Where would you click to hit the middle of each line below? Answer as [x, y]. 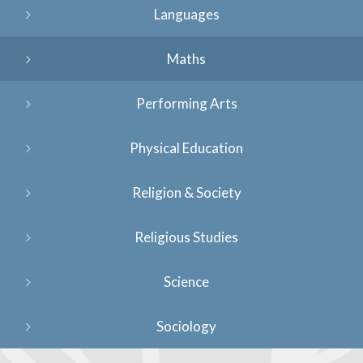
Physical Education [187, 148]
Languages [186, 15]
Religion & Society [186, 193]
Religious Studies [187, 237]
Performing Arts [186, 104]
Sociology [187, 327]
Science [187, 282]
